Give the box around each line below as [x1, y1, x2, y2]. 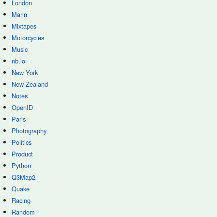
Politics [12, 138, 31, 147]
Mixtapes [12, 21, 36, 31]
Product [12, 149, 33, 158]
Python [12, 161, 31, 170]
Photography [12, 126, 46, 135]
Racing [12, 196, 31, 205]
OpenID [12, 103, 33, 112]
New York [12, 68, 38, 77]
